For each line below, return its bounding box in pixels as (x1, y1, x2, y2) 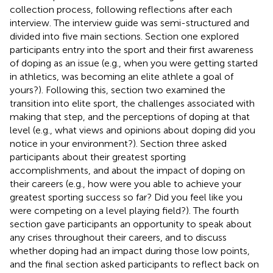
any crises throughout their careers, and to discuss (10, 231, 227, 243)
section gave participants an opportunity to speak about (10, 218, 252, 230)
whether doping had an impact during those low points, (10, 244, 250, 257)
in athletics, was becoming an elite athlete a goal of (10, 70, 233, 82)
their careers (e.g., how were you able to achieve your (10, 177, 241, 190)
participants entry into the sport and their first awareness (10, 43, 253, 55)
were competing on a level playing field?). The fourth (10, 204, 239, 216)
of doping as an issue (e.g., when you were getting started (10, 57, 258, 69)
